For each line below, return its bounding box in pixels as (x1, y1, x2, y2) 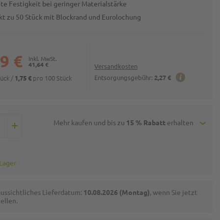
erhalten (165, 118, 195, 127)
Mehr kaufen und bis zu (53, 118, 126, 127)
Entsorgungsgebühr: (94, 73, 153, 82)
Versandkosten (94, 62, 138, 70)
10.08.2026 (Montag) (83, 188, 150, 196)
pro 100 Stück (31, 73, 72, 82)
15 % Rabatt (126, 118, 165, 127)
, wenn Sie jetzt (150, 188, 198, 196)
